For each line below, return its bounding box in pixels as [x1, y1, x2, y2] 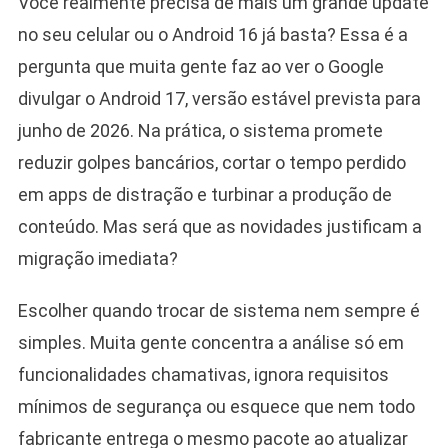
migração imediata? [17, 247, 178, 269]
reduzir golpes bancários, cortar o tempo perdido [17, 151, 406, 173]
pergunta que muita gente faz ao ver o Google [17, 55, 384, 77]
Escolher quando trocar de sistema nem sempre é [17, 299, 420, 321]
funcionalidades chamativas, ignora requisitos [17, 363, 389, 385]
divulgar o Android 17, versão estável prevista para [17, 87, 421, 109]
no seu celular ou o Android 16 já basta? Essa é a [17, 23, 408, 45]
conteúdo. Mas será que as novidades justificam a [17, 215, 422, 237]
